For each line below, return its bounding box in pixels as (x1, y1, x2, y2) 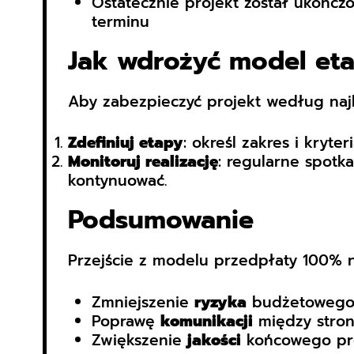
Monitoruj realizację (67, 150, 218, 174)
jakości (186, 328, 241, 352)
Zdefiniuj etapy (67, 131, 183, 155)
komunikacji (160, 309, 253, 333)
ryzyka (194, 290, 247, 314)
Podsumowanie (67, 201, 254, 240)
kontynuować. (67, 169, 167, 193)
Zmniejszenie (91, 290, 194, 314)
